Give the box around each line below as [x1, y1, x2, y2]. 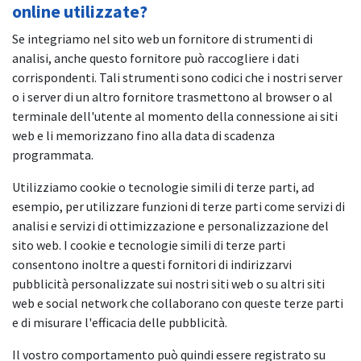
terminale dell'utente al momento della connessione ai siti [12, 107, 338, 124]
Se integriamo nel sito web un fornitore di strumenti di [12, 30, 313, 47]
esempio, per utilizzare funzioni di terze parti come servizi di [12, 197, 345, 214]
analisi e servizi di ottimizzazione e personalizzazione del [12, 217, 329, 234]
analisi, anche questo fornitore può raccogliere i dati [12, 49, 299, 66]
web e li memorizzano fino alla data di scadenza [12, 127, 275, 143]
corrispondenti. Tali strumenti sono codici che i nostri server [12, 68, 342, 85]
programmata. [12, 146, 93, 163]
